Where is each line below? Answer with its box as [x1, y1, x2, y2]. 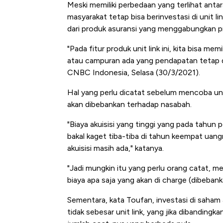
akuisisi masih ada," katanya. [67, 143, 164, 153]
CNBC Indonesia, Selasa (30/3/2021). [67, 68, 200, 78]
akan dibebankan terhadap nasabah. [67, 100, 192, 110]
